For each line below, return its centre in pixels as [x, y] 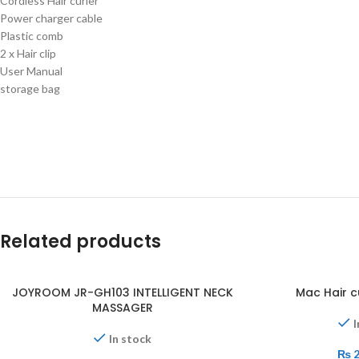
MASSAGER [122, 307]
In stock [130, 338]
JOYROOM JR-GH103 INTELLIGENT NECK [122, 292]
